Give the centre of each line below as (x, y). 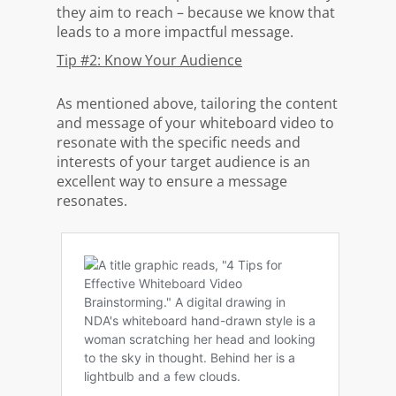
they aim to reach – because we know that (196, 12)
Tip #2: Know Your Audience (150, 60)
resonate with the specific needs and (179, 142)
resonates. (94, 200)
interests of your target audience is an (184, 161)
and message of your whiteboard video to (196, 122)
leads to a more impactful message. (175, 31)
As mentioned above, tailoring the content (198, 103)
